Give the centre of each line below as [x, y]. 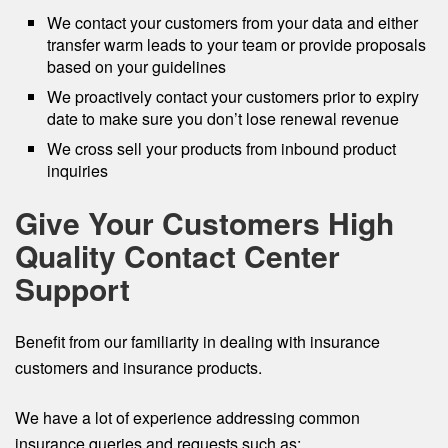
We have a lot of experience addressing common [187, 417]
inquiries [77, 170]
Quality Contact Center [177, 255]
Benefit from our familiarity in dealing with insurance [197, 341]
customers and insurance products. [138, 367]
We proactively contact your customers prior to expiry [233, 96]
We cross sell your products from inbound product [221, 148]
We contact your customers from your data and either [232, 22]
